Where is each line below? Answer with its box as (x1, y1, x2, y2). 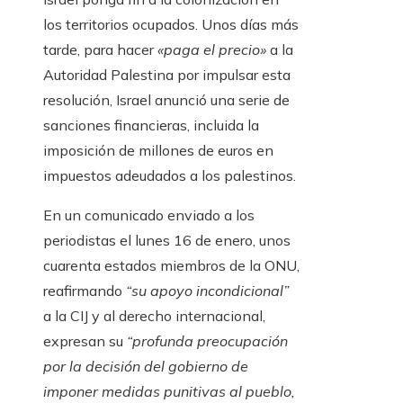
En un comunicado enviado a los (43, 206, 255, 225)
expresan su (43, 332, 127, 351)
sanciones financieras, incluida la (43, 116, 259, 135)
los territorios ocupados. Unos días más (43, 15, 299, 34)
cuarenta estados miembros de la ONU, (43, 256, 300, 275)
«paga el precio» (157, 40, 266, 59)
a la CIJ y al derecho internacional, (43, 307, 265, 326)
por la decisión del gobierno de (43, 357, 248, 376)
